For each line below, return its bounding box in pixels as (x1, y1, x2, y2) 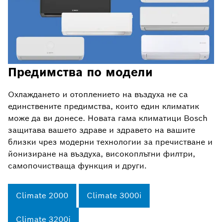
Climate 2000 (16, 190, 68, 201)
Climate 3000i (87, 190, 142, 201)
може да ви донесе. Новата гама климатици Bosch (8, 113, 208, 124)
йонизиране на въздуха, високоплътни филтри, (8, 149, 195, 160)
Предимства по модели (8, 64, 153, 80)
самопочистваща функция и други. (8, 161, 147, 171)
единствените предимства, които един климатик (8, 101, 199, 112)
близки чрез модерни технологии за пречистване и (8, 137, 213, 148)
